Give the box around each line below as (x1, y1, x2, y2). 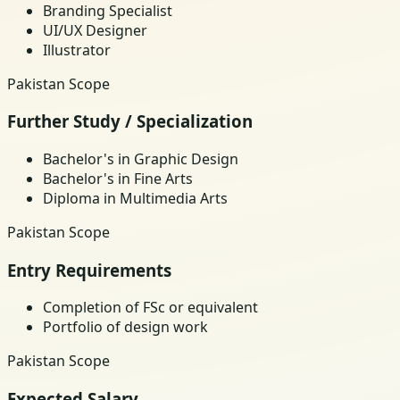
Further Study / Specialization (7, 110, 253, 133)
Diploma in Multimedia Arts (43, 187, 228, 208)
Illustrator (43, 39, 111, 60)
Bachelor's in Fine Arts (43, 168, 193, 188)
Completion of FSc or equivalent (43, 297, 258, 318)
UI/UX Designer (43, 20, 147, 40)
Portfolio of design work (43, 317, 208, 337)
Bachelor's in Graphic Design (43, 148, 238, 169)
